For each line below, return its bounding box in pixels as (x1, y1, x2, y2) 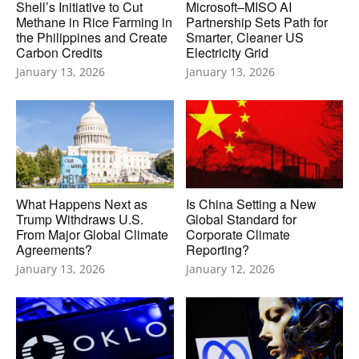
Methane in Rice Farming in (16, 12, 172, 31)
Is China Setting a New (185, 194, 317, 213)
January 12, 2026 (185, 260, 275, 276)
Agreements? (16, 240, 92, 259)
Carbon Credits (16, 42, 103, 62)
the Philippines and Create (16, 27, 167, 46)
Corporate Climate (185, 224, 290, 244)
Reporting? (185, 240, 249, 259)
